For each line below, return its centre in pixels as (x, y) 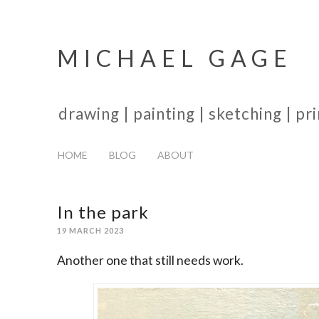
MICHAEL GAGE (175, 58)
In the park (103, 211)
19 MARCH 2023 (90, 231)
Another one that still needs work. (150, 261)
